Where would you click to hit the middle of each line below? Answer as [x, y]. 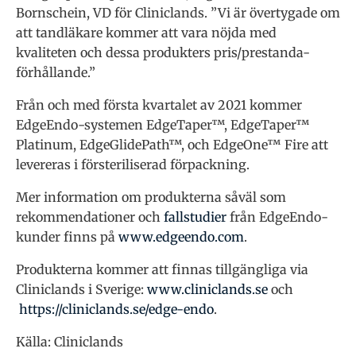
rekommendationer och [90, 217]
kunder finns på [67, 236]
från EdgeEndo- [277, 217]
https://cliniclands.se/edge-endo [116, 309]
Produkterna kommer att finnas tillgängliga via [162, 269]
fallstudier [195, 217]
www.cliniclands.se [207, 289]
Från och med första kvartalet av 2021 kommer [159, 104]
